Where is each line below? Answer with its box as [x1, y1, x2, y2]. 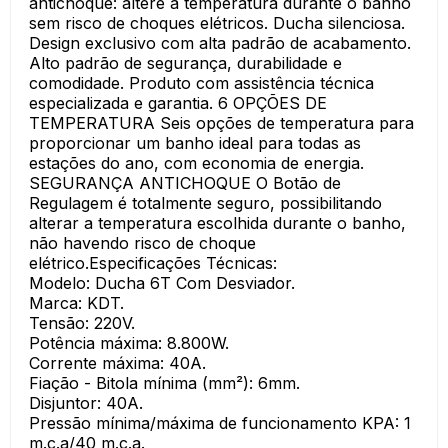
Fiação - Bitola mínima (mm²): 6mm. [29, 373, 300, 393]
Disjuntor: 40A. [29, 393, 143, 413]
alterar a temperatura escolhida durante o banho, [29, 213, 406, 233]
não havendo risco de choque [29, 233, 256, 253]
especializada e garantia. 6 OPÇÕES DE [29, 93, 327, 113]
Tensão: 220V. [29, 313, 135, 333]
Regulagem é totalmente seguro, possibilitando [29, 193, 382, 213]
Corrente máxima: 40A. [29, 353, 206, 373]
